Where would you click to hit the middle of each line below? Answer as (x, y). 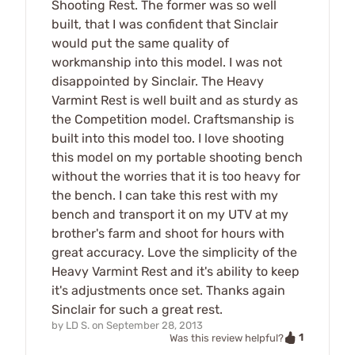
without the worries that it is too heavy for (176, 176)
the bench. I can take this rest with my (165, 195)
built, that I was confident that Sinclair (165, 24)
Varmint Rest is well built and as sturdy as (175, 100)
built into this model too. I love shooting (168, 138)
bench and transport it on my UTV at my (170, 214)
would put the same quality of (140, 43)
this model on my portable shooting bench (177, 157)
